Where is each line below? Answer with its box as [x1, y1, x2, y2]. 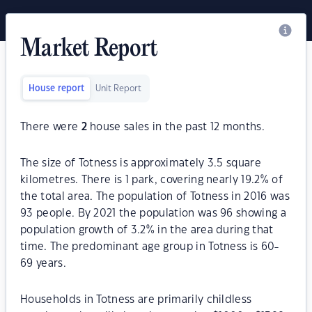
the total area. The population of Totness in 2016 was [20, 192, 290, 202]
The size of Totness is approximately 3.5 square [20, 158, 262, 169]
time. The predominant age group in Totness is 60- [20, 242, 279, 252]
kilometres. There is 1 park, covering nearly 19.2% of [20, 175, 283, 185]
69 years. [20, 258, 66, 269]
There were [20, 122, 81, 132]
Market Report [20, 36, 158, 63]
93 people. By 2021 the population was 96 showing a [20, 208, 287, 219]
